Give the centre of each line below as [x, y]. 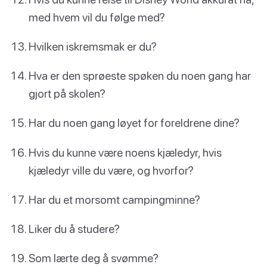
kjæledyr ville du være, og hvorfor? [111, 170]
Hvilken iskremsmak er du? [93, 46]
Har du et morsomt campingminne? [114, 199]
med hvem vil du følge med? [97, 17]
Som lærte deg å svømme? [94, 258]
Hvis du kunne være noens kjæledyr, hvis [125, 152]
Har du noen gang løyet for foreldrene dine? [134, 123]
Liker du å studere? [74, 228]
